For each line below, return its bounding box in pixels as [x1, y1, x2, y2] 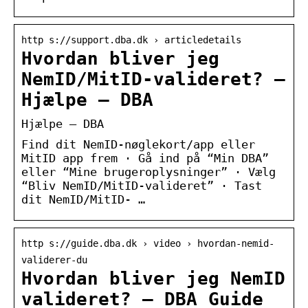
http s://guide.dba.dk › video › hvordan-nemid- [21, 237, 274, 249]
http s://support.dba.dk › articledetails [21, 34, 241, 45]
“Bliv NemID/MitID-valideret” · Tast [21, 178, 262, 192]
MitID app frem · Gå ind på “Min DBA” [21, 151, 269, 165]
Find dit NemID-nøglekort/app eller [21, 137, 255, 151]
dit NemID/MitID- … [21, 192, 145, 206]
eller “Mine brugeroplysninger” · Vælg [21, 164, 276, 179]
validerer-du [21, 254, 87, 265]
